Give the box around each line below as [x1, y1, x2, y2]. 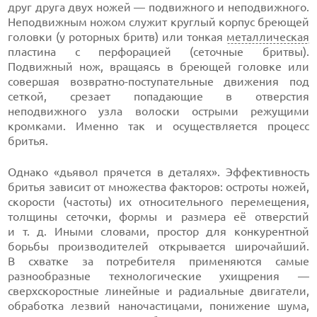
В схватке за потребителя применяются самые [8, 255, 309, 267]
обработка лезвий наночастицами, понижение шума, [8, 299, 309, 312]
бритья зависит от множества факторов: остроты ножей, [8, 180, 309, 193]
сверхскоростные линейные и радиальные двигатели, [8, 284, 309, 297]
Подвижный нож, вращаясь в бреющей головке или [8, 60, 309, 73]
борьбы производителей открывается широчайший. [8, 240, 309, 253]
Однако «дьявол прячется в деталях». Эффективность [8, 166, 309, 178]
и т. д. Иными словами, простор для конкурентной [8, 225, 309, 238]
